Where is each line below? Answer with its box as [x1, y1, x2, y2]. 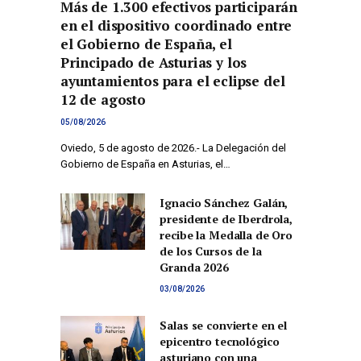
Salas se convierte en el [160, 317, 287, 334]
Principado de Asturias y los [60, 53, 247, 73]
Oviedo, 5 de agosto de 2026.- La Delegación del [60, 142, 286, 155]
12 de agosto [60, 90, 146, 110]
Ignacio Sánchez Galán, [160, 195, 288, 211]
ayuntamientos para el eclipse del [60, 72, 285, 91]
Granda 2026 [160, 259, 229, 276]
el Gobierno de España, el [60, 35, 232, 54]
